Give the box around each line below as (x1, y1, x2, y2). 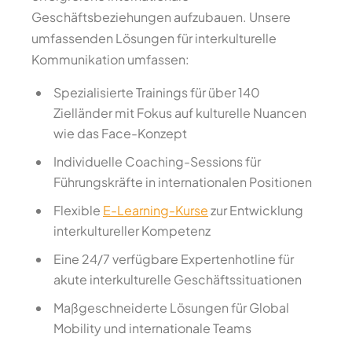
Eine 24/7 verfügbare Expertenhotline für (53, 251, 294, 268)
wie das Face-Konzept (53, 125, 187, 142)
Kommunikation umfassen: (31, 51, 189, 68)
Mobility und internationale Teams (53, 320, 251, 337)
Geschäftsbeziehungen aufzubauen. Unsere (31, 9, 291, 26)
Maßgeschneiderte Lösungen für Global (53, 299, 289, 317)
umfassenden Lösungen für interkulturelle (31, 30, 277, 47)
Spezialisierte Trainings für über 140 (53, 84, 260, 101)
